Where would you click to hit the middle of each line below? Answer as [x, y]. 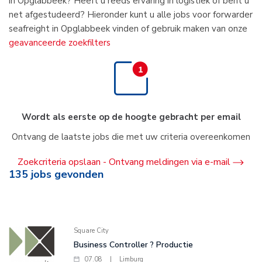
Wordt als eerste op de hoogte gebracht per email [131, 117]
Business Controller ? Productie [133, 245]
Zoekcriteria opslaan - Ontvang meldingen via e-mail [124, 162]
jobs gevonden [66, 174]
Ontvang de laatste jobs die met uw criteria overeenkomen [131, 137]
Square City [91, 231]
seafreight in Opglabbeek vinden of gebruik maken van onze [128, 29]
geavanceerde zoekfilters [60, 43]
